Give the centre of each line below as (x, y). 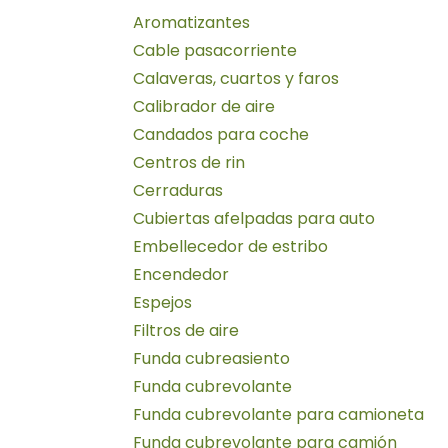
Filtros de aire (186, 330)
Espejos (162, 302)
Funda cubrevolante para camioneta (278, 414)
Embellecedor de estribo (230, 246)
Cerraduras (178, 190)
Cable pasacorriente (215, 50)
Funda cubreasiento (211, 358)
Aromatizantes (191, 22)
